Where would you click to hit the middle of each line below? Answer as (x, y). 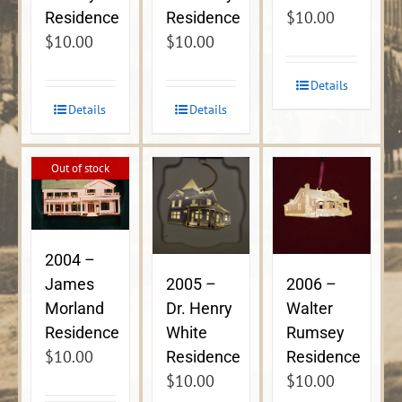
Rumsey (316, 333)
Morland (74, 309)
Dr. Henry (199, 309)
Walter (310, 309)
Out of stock (80, 168)
